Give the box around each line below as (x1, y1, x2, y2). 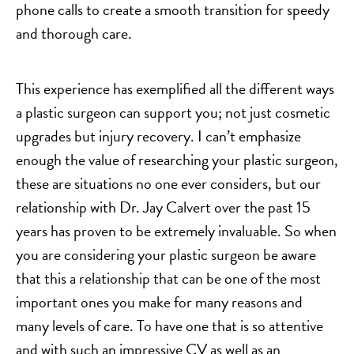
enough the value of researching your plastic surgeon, (16, 148, 338, 172)
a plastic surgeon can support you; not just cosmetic (16, 100, 330, 125)
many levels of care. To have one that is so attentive (16, 314, 323, 338)
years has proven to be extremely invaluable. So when (16, 219, 337, 243)
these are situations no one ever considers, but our (16, 171, 321, 196)
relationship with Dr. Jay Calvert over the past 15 (16, 195, 311, 220)
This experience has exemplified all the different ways (16, 77, 334, 101)
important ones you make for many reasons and (16, 290, 303, 314)
